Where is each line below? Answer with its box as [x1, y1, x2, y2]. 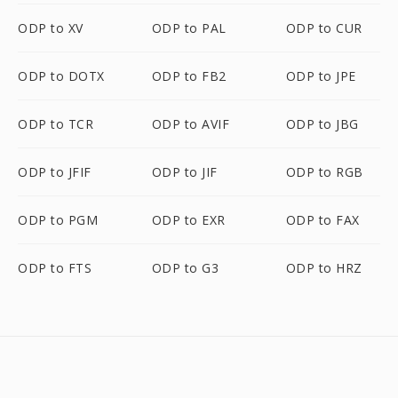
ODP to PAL [151, 20, 227, 36]
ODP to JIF [151, 163, 218, 180]
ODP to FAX [285, 211, 360, 228]
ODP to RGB [285, 163, 363, 180]
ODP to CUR [285, 20, 362, 36]
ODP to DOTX [18, 68, 105, 84]
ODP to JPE [285, 68, 356, 84]
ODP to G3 [151, 259, 219, 276]
